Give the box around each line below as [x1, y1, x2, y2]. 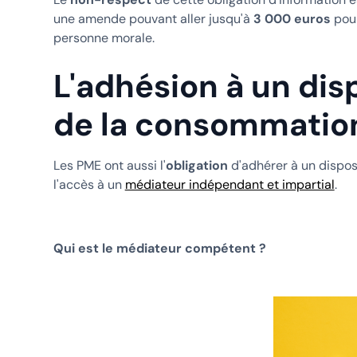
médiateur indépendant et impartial [124, 175, 335, 193]
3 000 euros [253, 10, 334, 27]
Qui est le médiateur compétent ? [53, 239, 266, 257]
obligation [165, 156, 228, 174]
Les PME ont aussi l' [53, 156, 166, 174]
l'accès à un [53, 175, 125, 193]
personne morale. [53, 29, 155, 46]
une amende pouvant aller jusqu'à [53, 10, 253, 27]
